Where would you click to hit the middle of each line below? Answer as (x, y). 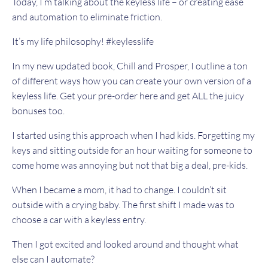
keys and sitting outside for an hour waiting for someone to (132, 150)
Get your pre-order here (109, 96)
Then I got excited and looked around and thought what (125, 244)
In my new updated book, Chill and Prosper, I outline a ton (130, 66)
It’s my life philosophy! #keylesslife (84, 42)
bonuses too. (38, 111)
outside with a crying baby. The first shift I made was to (123, 205)
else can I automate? (54, 259)
